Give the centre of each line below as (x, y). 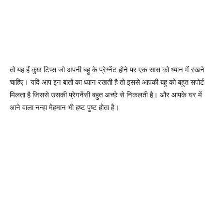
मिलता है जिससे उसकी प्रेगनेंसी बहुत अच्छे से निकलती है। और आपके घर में (106, 94)
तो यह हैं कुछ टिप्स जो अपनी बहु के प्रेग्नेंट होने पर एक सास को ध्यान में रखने (107, 69)
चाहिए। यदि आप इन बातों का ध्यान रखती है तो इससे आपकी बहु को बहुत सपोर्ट (107, 82)
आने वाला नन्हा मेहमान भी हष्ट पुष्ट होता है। (64, 107)
